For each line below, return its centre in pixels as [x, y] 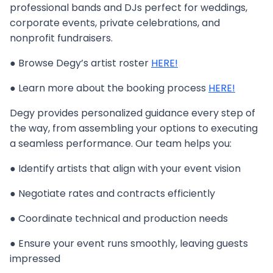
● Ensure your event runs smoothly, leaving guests [129, 243]
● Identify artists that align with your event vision [125, 168]
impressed [35, 259]
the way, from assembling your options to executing [134, 128]
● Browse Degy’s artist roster [80, 63]
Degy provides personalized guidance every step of [133, 113]
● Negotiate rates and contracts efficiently [112, 193]
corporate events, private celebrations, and [115, 23]
